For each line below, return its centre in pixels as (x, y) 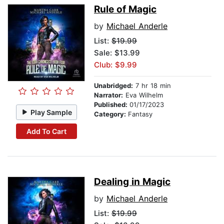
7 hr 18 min (152, 86)
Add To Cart (46, 131)
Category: (111, 114)
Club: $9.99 (115, 65)
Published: (112, 105)
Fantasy (140, 114)
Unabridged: (113, 86)
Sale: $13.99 (117, 53)
